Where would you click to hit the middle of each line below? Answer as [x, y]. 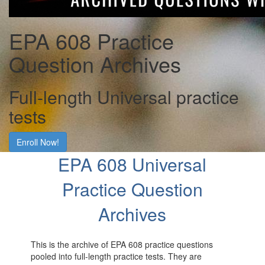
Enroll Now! [38, 142]
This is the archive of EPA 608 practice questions [122, 244]
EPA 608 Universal [132, 164]
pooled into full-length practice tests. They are [117, 256]
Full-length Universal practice [124, 97]
